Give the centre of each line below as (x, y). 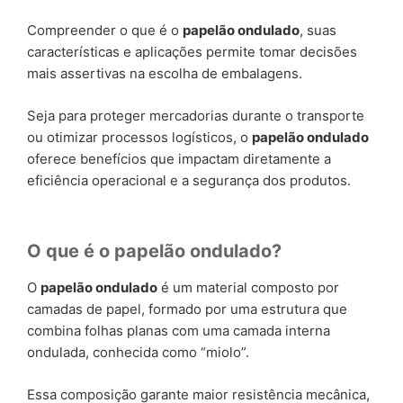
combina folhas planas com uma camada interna (179, 331)
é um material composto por (248, 288)
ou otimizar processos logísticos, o (139, 137)
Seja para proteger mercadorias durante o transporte (196, 115)
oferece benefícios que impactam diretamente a (179, 158)
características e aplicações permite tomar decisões (192, 52)
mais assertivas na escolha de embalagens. (165, 74)
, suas (318, 31)
